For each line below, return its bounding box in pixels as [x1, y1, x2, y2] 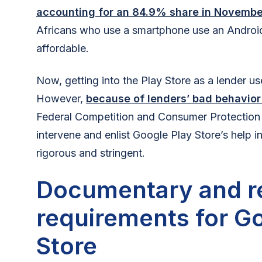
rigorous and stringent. [36, 146, 145, 159]
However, [36, 92, 86, 105]
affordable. [36, 42, 92, 54]
